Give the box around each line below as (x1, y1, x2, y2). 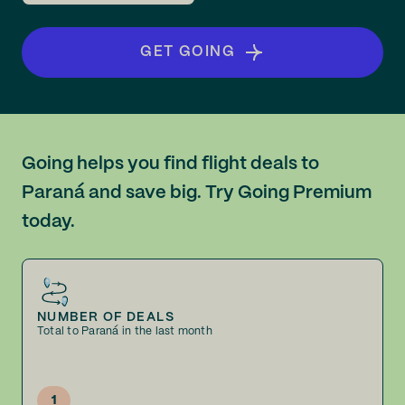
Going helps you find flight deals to (22, 155, 319, 173)
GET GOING (140, 45, 236, 59)
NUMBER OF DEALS (37, 311, 174, 324)
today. (22, 213, 75, 231)
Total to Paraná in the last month (37, 326, 212, 336)
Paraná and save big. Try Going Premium (22, 184, 372, 202)
